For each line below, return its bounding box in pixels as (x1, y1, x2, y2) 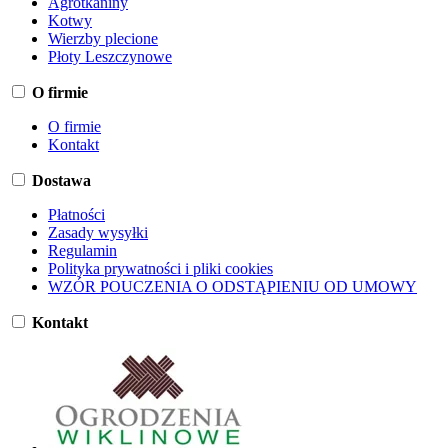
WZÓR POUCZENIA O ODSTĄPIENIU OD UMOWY (48, 277, 417, 295)
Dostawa (32, 171, 91, 189)
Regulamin (48, 241, 117, 259)
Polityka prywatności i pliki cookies (48, 259, 273, 277)
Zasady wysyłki (48, 223, 148, 241)
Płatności (48, 205, 105, 223)
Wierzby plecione (48, 29, 158, 47)
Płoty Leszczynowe (48, 47, 172, 65)
